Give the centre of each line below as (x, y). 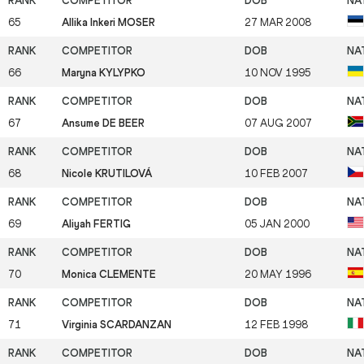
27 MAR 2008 (278, 22)
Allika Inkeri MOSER (108, 22)
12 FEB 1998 (276, 324)
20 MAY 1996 (278, 274)
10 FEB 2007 (276, 173)
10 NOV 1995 (278, 72)
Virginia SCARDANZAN (117, 324)
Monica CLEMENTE (109, 274)
